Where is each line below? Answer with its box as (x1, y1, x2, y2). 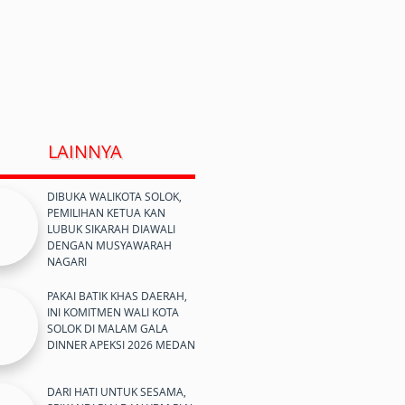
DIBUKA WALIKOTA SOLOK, (47, 189, 182, 203)
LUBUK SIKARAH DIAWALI (47, 221, 175, 236)
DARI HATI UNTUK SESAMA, (47, 384, 186, 399)
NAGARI (47, 254, 87, 268)
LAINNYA (47, 139, 122, 164)
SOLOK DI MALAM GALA (47, 321, 168, 335)
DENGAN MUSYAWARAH (47, 238, 172, 252)
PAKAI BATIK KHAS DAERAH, (47, 288, 187, 303)
